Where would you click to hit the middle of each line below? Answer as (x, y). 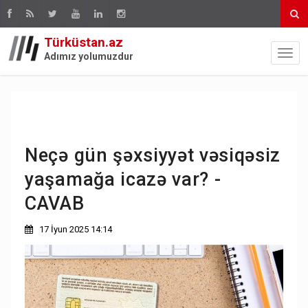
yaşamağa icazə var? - (123, 179)
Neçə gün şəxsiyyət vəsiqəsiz (153, 155)
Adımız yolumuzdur (89, 56)
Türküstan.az (84, 42)
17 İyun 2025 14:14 (75, 229)
